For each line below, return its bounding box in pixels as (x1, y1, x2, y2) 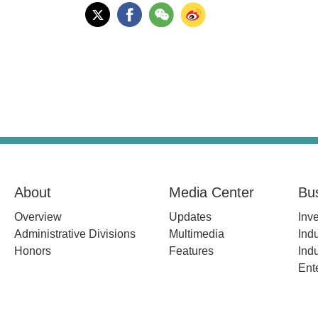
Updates (169, 211, 212, 223)
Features (169, 245, 214, 257)
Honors (14, 245, 51, 257)
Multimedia (169, 228, 224, 240)
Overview (14, 211, 62, 223)
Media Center (169, 185, 254, 200)
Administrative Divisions (14, 228, 136, 240)
